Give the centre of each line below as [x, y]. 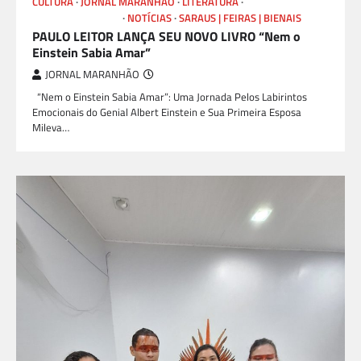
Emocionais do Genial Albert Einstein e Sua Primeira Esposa [167, 112]
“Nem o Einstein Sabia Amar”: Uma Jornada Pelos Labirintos [170, 97]
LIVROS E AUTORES [76, 19]
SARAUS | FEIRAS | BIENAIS [240, 19]
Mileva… [51, 128]
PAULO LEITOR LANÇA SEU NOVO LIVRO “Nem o [166, 37]
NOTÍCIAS [149, 19]
